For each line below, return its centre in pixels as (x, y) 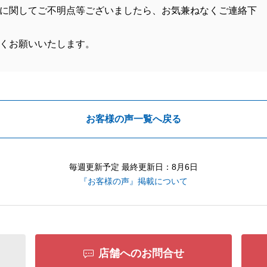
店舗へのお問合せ (141, 253)
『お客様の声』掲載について (133, 181)
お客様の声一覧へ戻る (133, 119)
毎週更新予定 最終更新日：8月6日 (133, 167)
